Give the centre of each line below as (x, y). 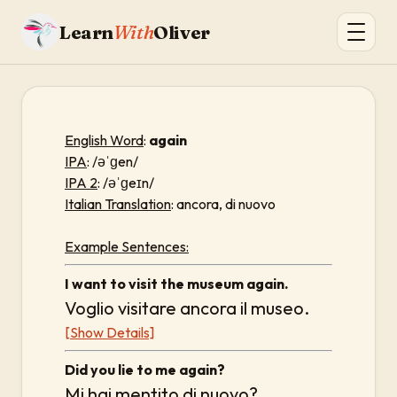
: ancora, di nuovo (223, 204)
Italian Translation (118, 204)
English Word (104, 140)
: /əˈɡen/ (113, 161)
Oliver (182, 32)
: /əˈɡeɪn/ (126, 183)
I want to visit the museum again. (176, 284)
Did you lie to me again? (145, 370)
